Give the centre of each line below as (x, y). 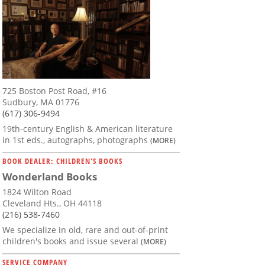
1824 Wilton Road (37, 192)
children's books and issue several (72, 241)
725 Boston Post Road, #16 (54, 91)
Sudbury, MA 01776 (41, 102)
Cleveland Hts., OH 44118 (52, 203)
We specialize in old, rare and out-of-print (85, 230)
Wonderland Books (50, 176)
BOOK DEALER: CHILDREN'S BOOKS (62, 161)
